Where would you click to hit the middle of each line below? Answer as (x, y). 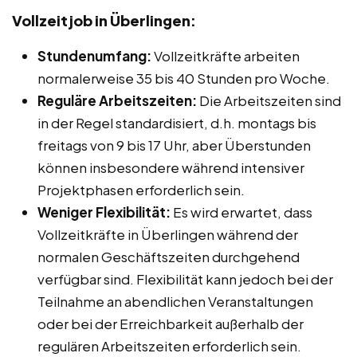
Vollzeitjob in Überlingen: (104, 20)
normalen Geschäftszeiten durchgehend (169, 256)
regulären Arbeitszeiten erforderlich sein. (169, 345)
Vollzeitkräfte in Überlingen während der (168, 234)
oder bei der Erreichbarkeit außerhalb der (171, 323)
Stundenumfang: (94, 55)
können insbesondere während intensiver (171, 167)
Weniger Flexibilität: (104, 212)
